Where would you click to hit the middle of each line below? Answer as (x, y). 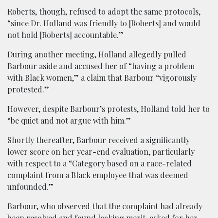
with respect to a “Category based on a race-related (100, 163)
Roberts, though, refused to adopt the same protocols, (104, 11)
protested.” (28, 89)
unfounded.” (30, 187)
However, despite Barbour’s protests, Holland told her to (109, 109)
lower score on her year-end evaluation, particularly (101, 152)
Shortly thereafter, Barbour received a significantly (99, 140)
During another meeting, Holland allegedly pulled (97, 54)
